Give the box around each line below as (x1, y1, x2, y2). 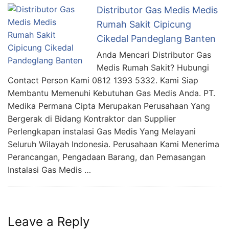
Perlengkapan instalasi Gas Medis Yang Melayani (8, 126, 196, 136)
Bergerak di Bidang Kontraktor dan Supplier (8, 113, 176, 124)
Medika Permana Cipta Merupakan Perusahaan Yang (8, 101, 210, 111)
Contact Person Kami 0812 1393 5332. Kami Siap (8, 75, 198, 85)
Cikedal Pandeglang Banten (97, 33, 216, 44)
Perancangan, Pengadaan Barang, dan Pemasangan (8, 152, 205, 162)
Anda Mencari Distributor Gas (97, 50, 211, 60)
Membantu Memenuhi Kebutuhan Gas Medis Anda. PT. (8, 88, 215, 98)
